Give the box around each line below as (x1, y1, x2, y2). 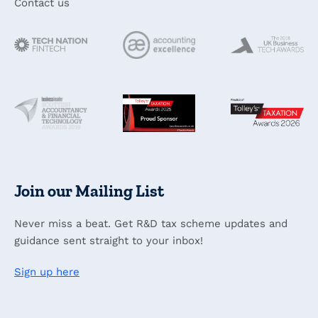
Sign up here (14, 265, 79, 279)
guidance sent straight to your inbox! (14, 234, 203, 248)
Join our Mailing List (14, 181, 164, 202)
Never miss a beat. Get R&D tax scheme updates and (14, 217, 287, 231)
